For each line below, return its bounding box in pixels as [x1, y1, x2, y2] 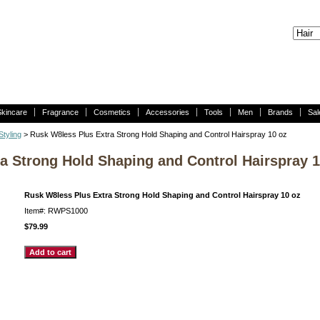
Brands [268, 108, 293, 116]
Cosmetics [94, 108, 131, 116]
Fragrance [42, 108, 79, 116]
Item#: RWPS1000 [24, 206, 88, 215]
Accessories [146, 108, 189, 116]
